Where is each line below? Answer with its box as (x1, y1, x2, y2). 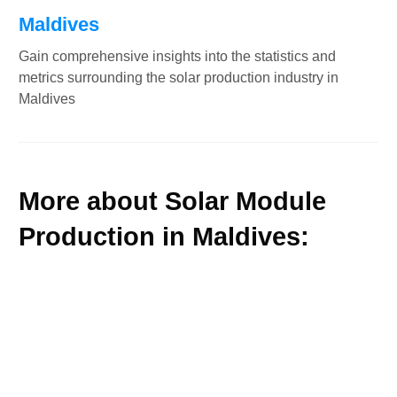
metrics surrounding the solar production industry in (19, 69, 339, 85)
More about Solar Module (19, 186, 326, 215)
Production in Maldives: (19, 222, 309, 251)
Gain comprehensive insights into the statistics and (19, 48, 336, 64)
